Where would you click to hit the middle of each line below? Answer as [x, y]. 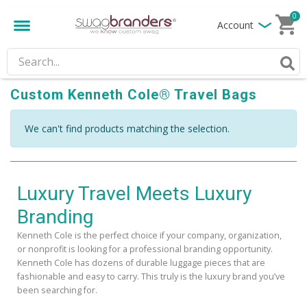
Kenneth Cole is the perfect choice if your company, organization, [149, 235]
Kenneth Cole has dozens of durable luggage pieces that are [141, 263]
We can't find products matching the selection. [127, 128]
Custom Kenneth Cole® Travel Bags [134, 94]
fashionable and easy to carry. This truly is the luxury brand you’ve [151, 277]
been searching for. [57, 290]
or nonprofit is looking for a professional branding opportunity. [145, 249]
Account [235, 25]
